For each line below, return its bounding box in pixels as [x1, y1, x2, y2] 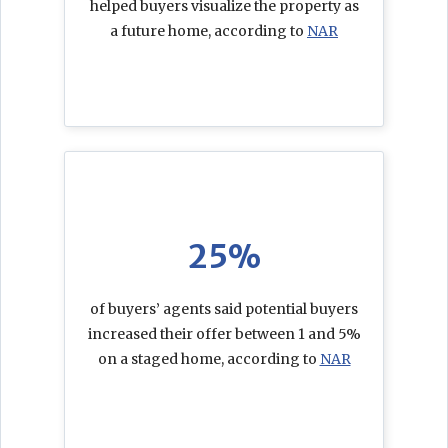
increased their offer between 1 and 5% [87, 325, 361, 344]
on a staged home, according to [97, 350, 320, 369]
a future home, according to [110, 22, 307, 41]
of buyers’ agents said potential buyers [90, 300, 358, 319]
